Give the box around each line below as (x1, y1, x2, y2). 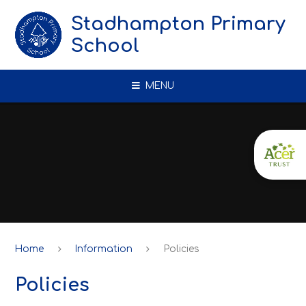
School (70, 36, 139, 56)
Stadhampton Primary (70, 14, 286, 34)
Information (75, 243, 133, 254)
